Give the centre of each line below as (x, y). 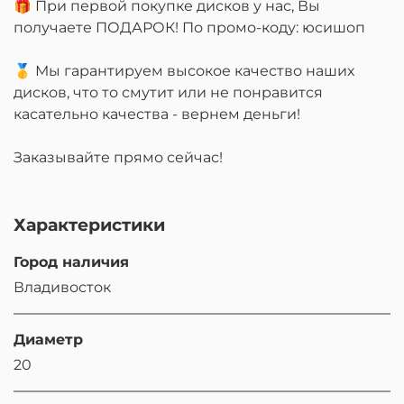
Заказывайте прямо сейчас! (118, 157)
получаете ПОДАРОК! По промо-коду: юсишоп (189, 28)
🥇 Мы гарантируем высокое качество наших (184, 71)
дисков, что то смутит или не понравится (168, 92)
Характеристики (89, 225)
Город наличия (71, 262)
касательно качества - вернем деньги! (157, 114)
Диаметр (48, 340)
